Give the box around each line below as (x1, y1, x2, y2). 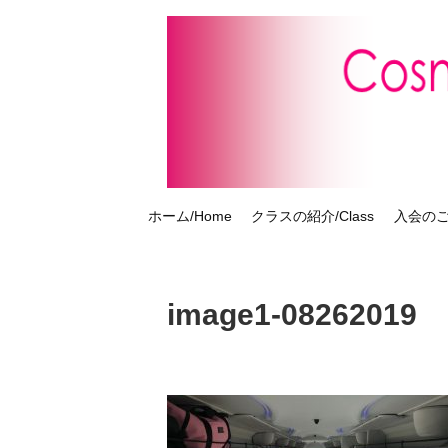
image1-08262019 (167, 298, 417, 332)
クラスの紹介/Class (251, 208, 375, 225)
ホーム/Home (147, 208, 232, 225)
